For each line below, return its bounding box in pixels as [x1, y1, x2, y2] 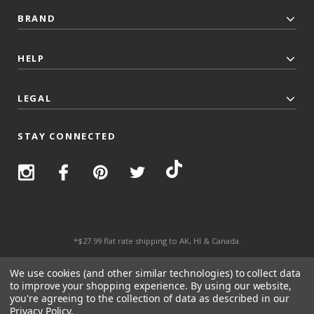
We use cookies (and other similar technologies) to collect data [10, 266, 301, 280]
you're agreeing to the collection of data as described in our [10, 292, 289, 305]
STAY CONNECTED [18, 130, 116, 143]
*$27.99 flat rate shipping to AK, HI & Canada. [73, 235, 241, 247]
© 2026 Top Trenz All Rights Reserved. [69, 259, 245, 273]
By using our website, [191, 279, 292, 292]
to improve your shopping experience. [10, 279, 191, 292]
